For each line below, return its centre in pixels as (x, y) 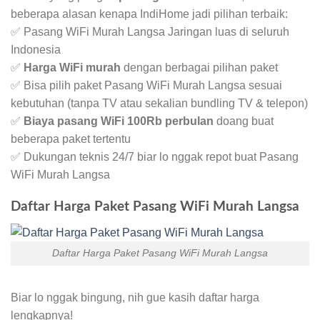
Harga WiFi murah (72, 67)
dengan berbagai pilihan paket (199, 67)
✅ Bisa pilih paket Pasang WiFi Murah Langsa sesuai (146, 85)
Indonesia (36, 49)
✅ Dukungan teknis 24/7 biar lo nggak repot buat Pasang (155, 156)
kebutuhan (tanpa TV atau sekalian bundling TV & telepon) (159, 103)
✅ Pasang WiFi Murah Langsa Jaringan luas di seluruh (150, 31)
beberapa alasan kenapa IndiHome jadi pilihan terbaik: (149, 14)
